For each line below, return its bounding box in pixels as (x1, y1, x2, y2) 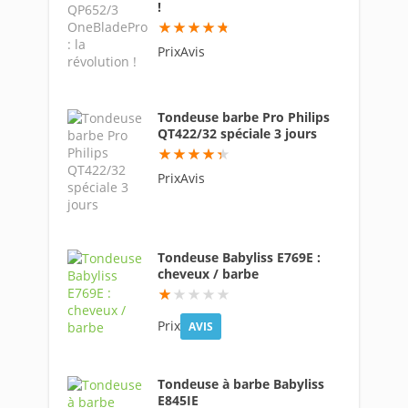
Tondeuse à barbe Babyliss (158, 375, 324, 393)
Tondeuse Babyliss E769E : (158, 249, 321, 266)
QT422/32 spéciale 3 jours (158, 125, 317, 142)
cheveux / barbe (158, 265, 259, 282)
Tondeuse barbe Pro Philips (158, 108, 330, 126)
